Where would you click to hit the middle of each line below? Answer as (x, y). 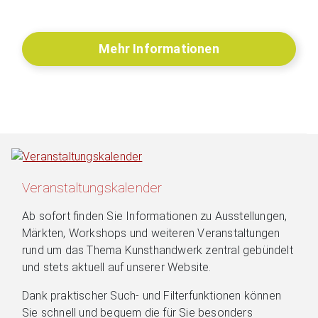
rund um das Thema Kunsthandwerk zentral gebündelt (158, 250)
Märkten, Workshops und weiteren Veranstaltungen (151, 233)
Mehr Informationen (159, 49)
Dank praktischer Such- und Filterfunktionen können (152, 295)
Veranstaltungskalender (92, 187)
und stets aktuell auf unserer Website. (117, 267)
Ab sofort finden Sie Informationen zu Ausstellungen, (155, 216)
